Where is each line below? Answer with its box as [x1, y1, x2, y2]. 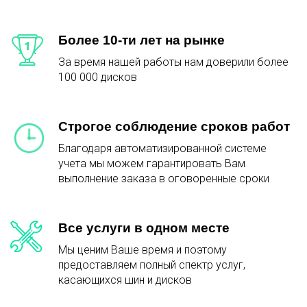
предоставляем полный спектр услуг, [58, 258, 245, 271]
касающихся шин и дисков [58, 273, 192, 286]
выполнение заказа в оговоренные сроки [58, 171, 269, 185]
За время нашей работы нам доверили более [58, 55, 288, 69]
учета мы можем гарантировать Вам [58, 156, 245, 170]
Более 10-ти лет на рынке [58, 32, 225, 47]
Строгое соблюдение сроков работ [58, 119, 290, 134]
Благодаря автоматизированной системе [58, 141, 267, 155]
